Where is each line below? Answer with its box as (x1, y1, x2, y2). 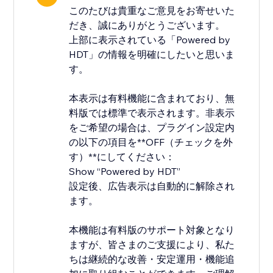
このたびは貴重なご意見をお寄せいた (69, 4, 235, 17)
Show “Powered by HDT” (69, 165, 181, 178)
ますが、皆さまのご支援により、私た (69, 238, 235, 251)
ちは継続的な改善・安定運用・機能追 (69, 253, 235, 266)
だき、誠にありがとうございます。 (69, 19, 225, 32)
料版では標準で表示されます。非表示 (69, 107, 235, 119)
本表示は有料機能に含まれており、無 (69, 92, 235, 105)
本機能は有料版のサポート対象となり (69, 224, 235, 236)
